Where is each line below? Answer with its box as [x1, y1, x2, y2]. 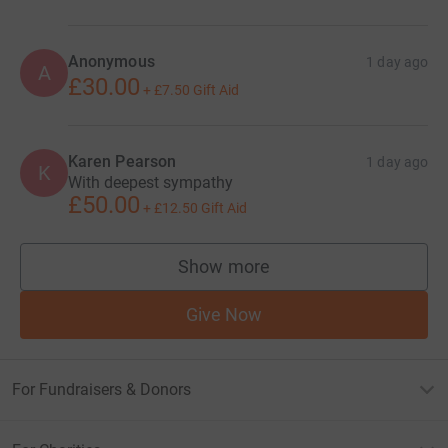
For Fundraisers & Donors [12, 380, 191, 400]
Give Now [185, 304, 263, 326]
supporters [223, 265, 311, 287]
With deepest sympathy [68, 173, 233, 193]
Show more [178, 256, 270, 278]
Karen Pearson [68, 152, 177, 172]
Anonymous [68, 52, 155, 72]
